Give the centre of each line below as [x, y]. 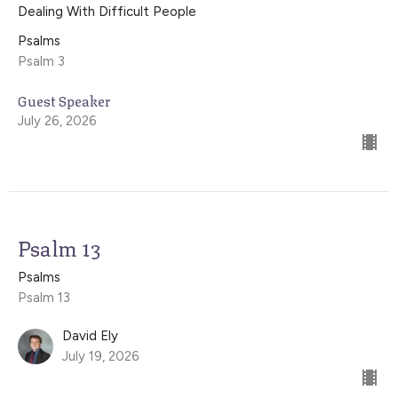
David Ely [90, 335]
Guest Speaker [64, 99]
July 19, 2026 [101, 356]
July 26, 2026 [57, 120]
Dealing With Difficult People [107, 11]
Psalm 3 [41, 61]
